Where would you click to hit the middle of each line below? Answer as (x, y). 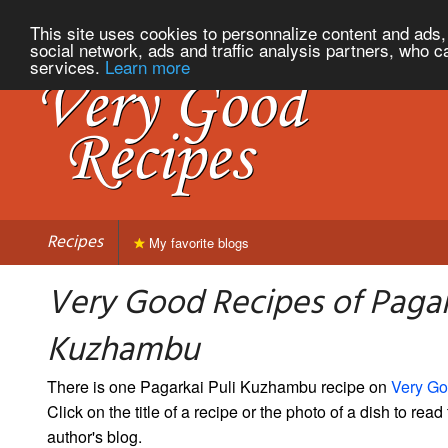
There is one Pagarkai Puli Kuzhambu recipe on (219, 386)
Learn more (147, 66)
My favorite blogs (197, 242)
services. (67, 66)
